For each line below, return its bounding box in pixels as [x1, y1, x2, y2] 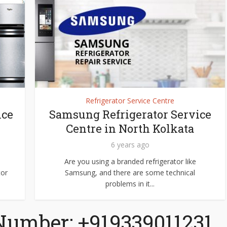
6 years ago [110, 140, 149, 149]
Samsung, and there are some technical [65, 168, 195, 177]
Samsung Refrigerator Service [49, 107, 211, 122]
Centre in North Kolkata [66, 121, 194, 136]
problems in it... [105, 179, 155, 188]
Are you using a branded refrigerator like [64, 157, 196, 166]
